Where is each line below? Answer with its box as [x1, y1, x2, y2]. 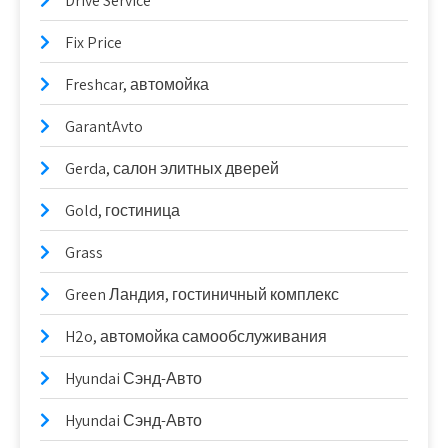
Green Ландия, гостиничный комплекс [65, 283, 339, 305]
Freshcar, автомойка [65, 73, 209, 95]
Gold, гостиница [65, 199, 180, 221]
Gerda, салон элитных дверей [65, 157, 279, 179]
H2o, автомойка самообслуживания [65, 325, 327, 347]
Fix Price [65, 31, 122, 53]
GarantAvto [65, 115, 143, 137]
